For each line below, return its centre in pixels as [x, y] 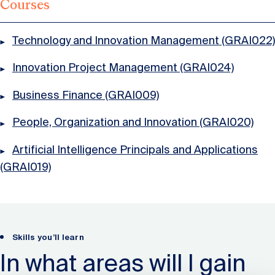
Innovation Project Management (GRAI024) [123, 68]
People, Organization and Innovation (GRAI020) [133, 122]
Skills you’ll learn [48, 237]
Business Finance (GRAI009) [86, 95]
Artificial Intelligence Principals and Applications [135, 149]
